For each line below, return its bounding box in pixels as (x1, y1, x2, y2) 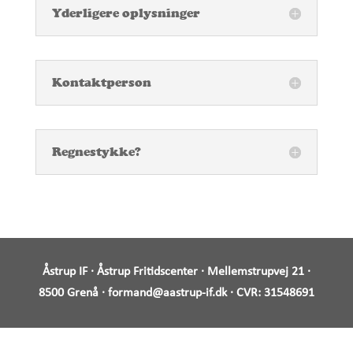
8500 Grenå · (38, 287, 108, 300)
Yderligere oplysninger (51, 6, 200, 21)
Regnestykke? (51, 144, 141, 160)
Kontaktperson (51, 75, 151, 91)
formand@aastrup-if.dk (107, 287, 227, 300)
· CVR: (226, 287, 264, 300)
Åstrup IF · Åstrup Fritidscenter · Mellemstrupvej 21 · (42, 266, 310, 279)
